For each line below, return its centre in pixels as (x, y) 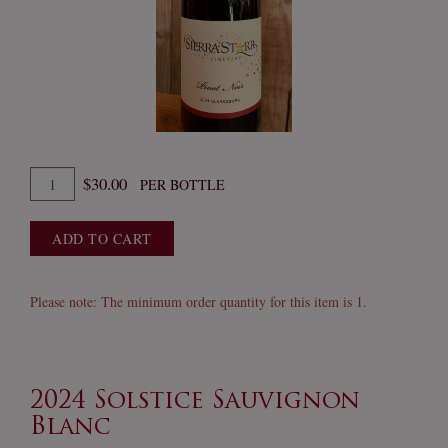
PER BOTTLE (182, 185)
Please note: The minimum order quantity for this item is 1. (198, 302)
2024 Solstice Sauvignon (195, 402)
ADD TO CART (102, 239)
